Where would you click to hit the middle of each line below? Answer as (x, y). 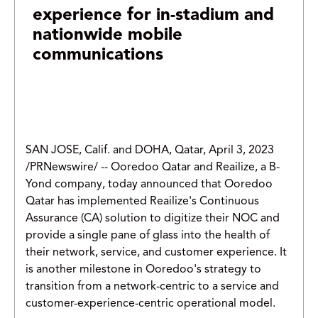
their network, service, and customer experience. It (156, 253)
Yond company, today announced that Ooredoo (149, 185)
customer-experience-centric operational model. (150, 304)
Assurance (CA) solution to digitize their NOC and (153, 219)
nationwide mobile (108, 36)
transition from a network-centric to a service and (152, 287)
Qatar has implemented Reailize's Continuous (142, 202)
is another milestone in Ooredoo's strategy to (143, 270)
